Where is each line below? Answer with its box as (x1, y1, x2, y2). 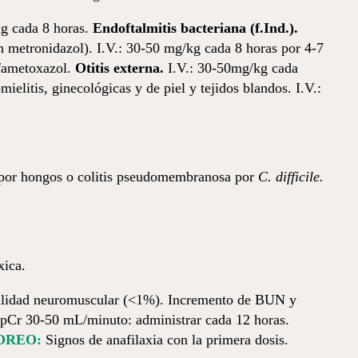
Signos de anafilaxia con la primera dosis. (42, 332, 288, 348)
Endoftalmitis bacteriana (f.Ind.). (93, 20, 298, 36)
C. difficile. (258, 169, 324, 185)
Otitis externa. (75, 60, 164, 76)
